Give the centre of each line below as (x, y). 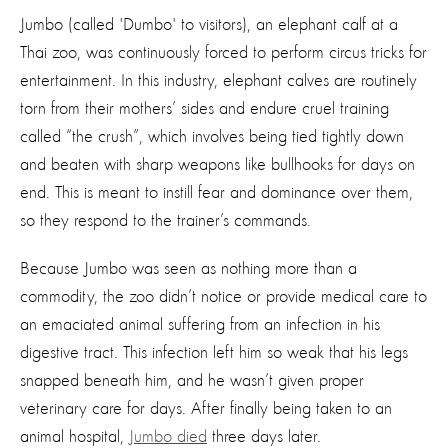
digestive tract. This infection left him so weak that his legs (214, 352)
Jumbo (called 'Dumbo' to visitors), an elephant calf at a (209, 24)
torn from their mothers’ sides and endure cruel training (204, 108)
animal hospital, (74, 436)
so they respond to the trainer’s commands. (165, 220)
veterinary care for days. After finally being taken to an (206, 408)
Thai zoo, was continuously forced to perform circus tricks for (223, 52)
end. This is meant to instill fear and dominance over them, (216, 192)
